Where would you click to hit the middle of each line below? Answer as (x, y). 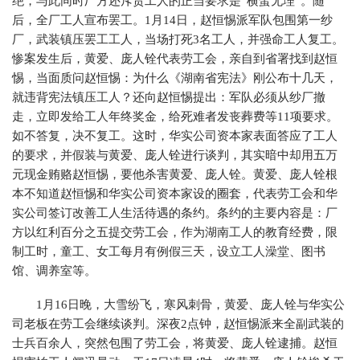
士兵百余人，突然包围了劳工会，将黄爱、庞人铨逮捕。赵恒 (175, 343)
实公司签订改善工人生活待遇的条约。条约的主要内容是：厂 (175, 213)
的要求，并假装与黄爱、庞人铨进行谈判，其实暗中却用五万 (175, 155)
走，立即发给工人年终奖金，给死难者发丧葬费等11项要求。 (175, 117)
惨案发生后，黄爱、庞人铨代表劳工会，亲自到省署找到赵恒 (175, 59)
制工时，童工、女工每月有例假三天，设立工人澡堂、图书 (169, 252)
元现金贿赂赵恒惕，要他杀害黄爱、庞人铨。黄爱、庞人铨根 (175, 174)
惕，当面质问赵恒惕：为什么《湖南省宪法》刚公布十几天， (175, 78)
